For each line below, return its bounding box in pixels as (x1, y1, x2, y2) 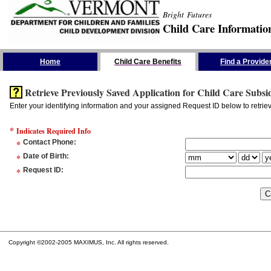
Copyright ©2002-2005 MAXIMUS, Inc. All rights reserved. (8, 239, 169, 246)
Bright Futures (163, 8, 212, 20)
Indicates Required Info (16, 126, 91, 136)
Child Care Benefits (114, 57, 181, 66)
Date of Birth (23, 152, 67, 160)
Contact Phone (23, 138, 74, 146)
